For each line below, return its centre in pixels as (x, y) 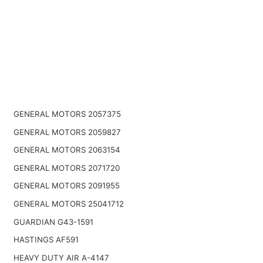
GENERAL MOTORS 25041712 (68, 203)
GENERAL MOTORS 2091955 (66, 186)
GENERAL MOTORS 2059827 (67, 132)
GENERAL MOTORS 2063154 (67, 150)
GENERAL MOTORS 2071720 (66, 168)
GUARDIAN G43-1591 (53, 222)
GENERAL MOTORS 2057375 (67, 114)
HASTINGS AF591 (46, 240)
